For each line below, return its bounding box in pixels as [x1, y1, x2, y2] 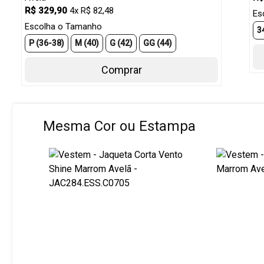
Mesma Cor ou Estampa [43, 118, 196, 135]
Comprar [101, 64, 142, 77]
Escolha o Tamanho [25, 21, 102, 32]
